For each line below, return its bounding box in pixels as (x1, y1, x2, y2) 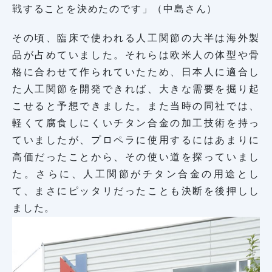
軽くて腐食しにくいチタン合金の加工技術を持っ (12, 118, 260, 129)
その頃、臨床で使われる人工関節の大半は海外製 (12, 33, 260, 44)
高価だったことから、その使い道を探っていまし (12, 152, 260, 163)
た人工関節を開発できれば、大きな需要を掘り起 (12, 84, 260, 95)
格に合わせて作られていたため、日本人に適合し (12, 67, 260, 78)
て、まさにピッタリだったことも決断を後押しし (12, 186, 260, 197)
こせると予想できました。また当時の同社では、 (12, 101, 260, 112)
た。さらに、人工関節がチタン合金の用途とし (12, 169, 260, 180)
